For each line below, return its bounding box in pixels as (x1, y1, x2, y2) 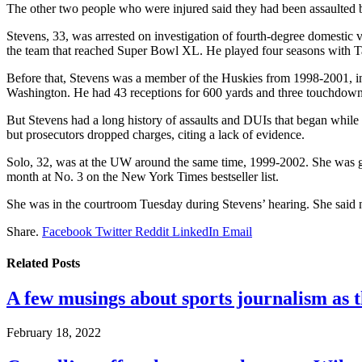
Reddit (135, 224, 169, 238)
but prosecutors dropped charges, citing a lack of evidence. (6, 127, 305, 141)
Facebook (42, 224, 92, 238)
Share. (6, 224, 39, 238)
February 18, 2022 (6, 326, 101, 340)
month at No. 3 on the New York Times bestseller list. (6, 169, 279, 183)
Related (6, 256, 52, 271)
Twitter (95, 224, 132, 238)
